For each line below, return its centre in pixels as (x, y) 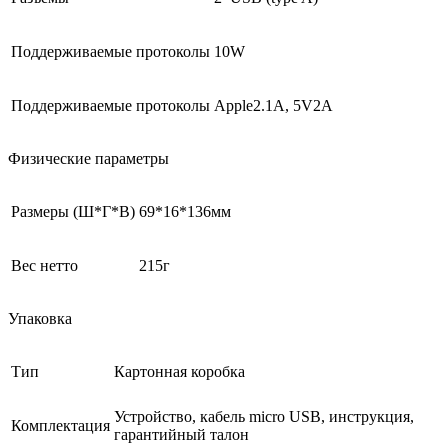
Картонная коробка (179, 372)
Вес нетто (44, 266)
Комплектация (60, 426)
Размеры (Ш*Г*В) (73, 212)
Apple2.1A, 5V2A (273, 106)
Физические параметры (88, 159)
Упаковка (40, 319)
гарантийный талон (181, 435)
